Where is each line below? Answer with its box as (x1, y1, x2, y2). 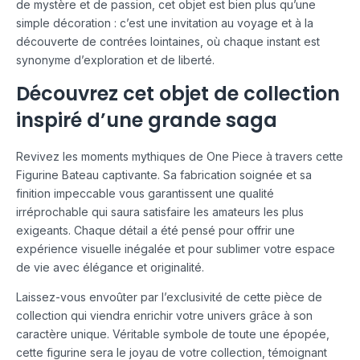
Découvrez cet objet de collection (16, 80, 340, 108)
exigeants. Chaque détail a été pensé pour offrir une (16, 223, 295, 238)
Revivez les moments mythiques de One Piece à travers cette (16, 149, 343, 164)
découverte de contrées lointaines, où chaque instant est (16, 35, 320, 49)
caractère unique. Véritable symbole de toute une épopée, (16, 327, 329, 342)
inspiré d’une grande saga (16, 107, 277, 134)
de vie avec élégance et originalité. (16, 260, 204, 275)
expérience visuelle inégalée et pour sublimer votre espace (16, 242, 335, 256)
